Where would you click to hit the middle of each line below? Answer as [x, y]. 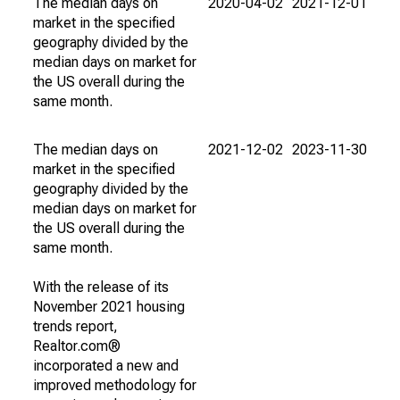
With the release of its [101, 287]
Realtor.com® [77, 346]
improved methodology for [115, 385]
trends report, [75, 326]
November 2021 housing [109, 307]
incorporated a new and [106, 366]
